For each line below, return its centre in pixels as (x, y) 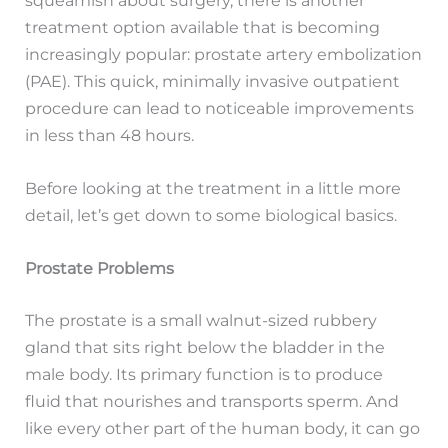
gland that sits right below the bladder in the (205, 347)
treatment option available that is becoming (203, 26)
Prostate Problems (100, 268)
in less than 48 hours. (110, 134)
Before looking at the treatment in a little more (213, 188)
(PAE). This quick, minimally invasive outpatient (213, 80)
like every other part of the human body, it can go (223, 428)
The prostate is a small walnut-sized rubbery (201, 320)
